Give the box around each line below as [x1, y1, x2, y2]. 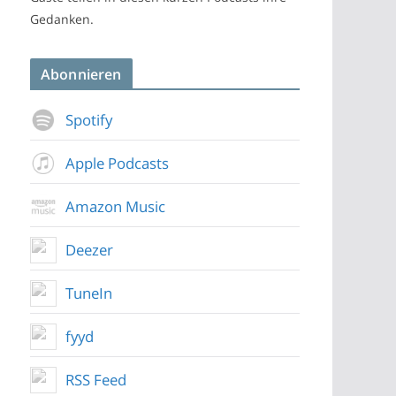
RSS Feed [65, 369, 126, 390]
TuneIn [65, 283, 112, 303]
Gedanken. [30, 11, 94, 27]
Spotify [65, 110, 112, 130]
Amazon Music [65, 196, 165, 217]
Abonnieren [41, 65, 122, 84]
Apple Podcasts [65, 153, 169, 173]
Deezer [65, 240, 113, 260]
